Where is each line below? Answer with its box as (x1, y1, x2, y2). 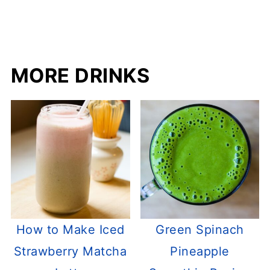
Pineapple (170, 244, 230, 259)
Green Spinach (155, 222, 244, 237)
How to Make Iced (16, 222, 125, 237)
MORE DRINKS (10, 63, 150, 87)
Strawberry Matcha (13, 244, 127, 259)
